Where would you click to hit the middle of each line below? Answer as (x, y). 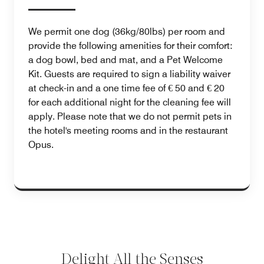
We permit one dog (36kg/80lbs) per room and (127, 32)
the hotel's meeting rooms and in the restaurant (128, 131)
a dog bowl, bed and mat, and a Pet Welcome (126, 60)
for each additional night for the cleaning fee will (130, 103)
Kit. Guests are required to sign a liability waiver (129, 74)
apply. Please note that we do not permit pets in (130, 117)
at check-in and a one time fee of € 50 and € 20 (126, 88)
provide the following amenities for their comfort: (131, 46)
